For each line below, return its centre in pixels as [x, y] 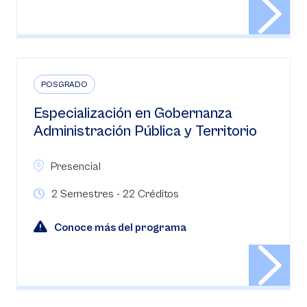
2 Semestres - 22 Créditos [115, 194]
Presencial [76, 167]
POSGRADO [64, 85]
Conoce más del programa [120, 228]
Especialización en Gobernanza [133, 113]
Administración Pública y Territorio [145, 131]
